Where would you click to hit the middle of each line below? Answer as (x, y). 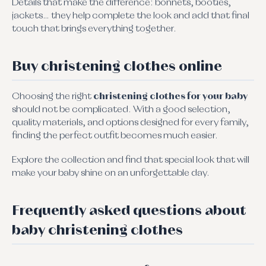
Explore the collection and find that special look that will (131, 160)
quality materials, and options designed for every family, (130, 123)
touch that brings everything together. (94, 29)
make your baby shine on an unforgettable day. (111, 173)
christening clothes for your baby (170, 96)
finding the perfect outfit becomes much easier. (115, 136)
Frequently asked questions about (129, 210)
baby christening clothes (97, 230)
